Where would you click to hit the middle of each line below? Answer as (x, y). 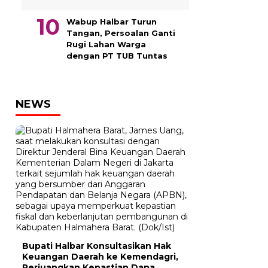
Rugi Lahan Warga (106, 44)
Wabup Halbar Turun (112, 22)
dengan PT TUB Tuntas (117, 56)
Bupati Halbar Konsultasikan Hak (97, 246)
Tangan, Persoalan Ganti (121, 33)
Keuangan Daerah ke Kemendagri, (100, 257)
